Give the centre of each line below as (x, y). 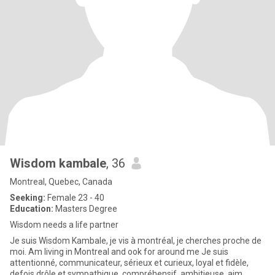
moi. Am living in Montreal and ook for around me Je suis (106, 252)
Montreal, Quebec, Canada (61, 182)
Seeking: (28, 198)
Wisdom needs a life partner (64, 225)
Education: (32, 209)
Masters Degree (85, 209)
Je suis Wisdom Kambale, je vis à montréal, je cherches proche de (136, 241)
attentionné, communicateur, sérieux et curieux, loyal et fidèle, (129, 263)
